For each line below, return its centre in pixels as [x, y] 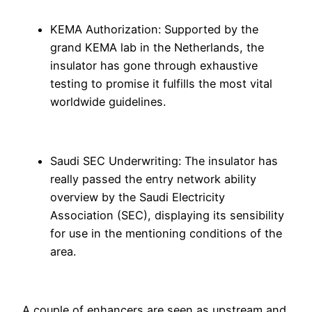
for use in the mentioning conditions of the [166, 233]
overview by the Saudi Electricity [138, 197]
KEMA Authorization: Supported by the [154, 30]
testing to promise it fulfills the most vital [161, 84]
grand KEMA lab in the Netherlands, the [157, 48]
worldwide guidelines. [108, 102]
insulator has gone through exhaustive [154, 66]
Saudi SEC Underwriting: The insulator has [164, 161]
